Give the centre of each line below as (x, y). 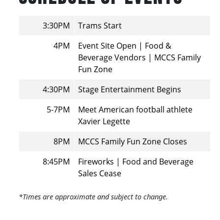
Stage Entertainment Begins (130, 90)
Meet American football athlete (135, 110)
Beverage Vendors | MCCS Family (139, 58)
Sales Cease (100, 174)
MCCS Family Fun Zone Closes (133, 142)
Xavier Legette (104, 122)
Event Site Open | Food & (125, 46)
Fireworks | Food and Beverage (136, 162)
